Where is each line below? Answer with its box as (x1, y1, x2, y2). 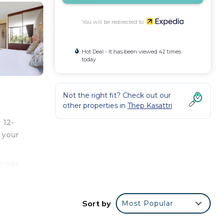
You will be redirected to (82, 18, 146, 25)
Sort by (82, 198, 111, 208)
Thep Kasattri (127, 101, 172, 110)
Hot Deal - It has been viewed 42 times (81, 48, 181, 55)
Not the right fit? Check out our (62, 91, 171, 100)
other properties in (62, 101, 127, 110)
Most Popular (122, 199, 173, 208)
